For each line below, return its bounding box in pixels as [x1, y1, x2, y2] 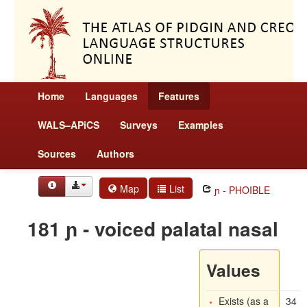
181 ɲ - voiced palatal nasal [27, 214, 278, 243]
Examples [178, 118, 223, 132]
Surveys [120, 118, 158, 132]
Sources [38, 147, 76, 160]
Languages [85, 89, 138, 103]
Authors [97, 147, 134, 160]
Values [206, 258, 260, 282]
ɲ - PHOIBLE [212, 183, 270, 197]
